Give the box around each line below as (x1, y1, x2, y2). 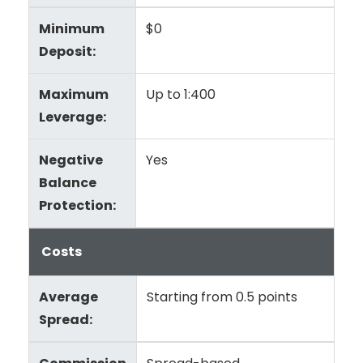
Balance (39, 173, 96, 193)
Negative (39, 151, 103, 170)
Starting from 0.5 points (147, 288, 297, 307)
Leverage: (39, 108, 106, 127)
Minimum (39, 19, 105, 39)
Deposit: (39, 42, 96, 62)
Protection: (39, 196, 116, 216)
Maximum (39, 85, 109, 105)
